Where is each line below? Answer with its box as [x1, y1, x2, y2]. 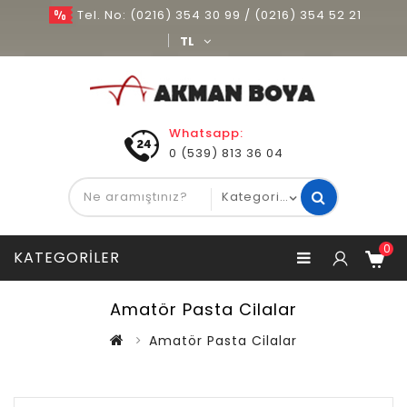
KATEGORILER [14, 247, 120, 269]
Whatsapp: [169, 124, 243, 143]
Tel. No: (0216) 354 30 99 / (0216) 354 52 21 [77, 6, 362, 24]
